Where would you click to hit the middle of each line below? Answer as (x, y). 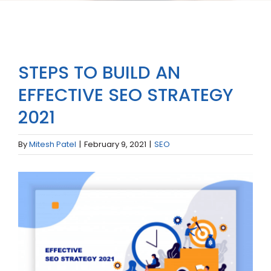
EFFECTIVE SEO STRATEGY (126, 95)
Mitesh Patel (53, 144)
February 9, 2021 (115, 144)
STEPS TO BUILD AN (99, 72)
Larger (33, 196)
